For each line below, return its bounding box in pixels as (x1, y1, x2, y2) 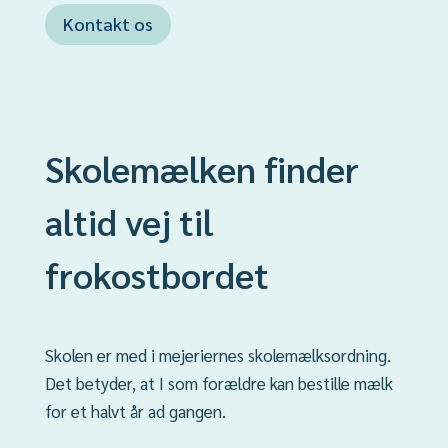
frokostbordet (44, 250, 269, 297)
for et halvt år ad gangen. (44, 399, 226, 422)
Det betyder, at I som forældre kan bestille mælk (44, 371, 393, 394)
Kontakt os (62, 12, 153, 36)
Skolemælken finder (44, 144, 359, 191)
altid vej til (44, 197, 213, 244)
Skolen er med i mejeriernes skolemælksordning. (44, 343, 391, 366)
